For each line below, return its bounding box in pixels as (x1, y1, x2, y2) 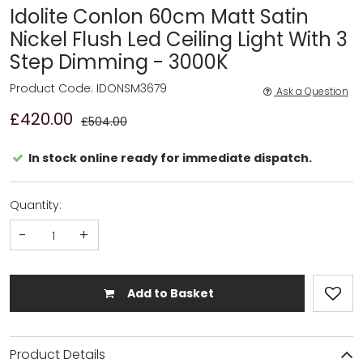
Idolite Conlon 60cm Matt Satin (10, 2, 309, 30)
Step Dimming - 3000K (10, 48, 228, 75)
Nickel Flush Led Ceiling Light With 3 (10, 25, 348, 53)
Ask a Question (275, 83, 348, 98)
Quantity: (10, 196, 62, 213)
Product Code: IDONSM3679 (10, 79, 167, 96)
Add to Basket (124, 284, 214, 301)
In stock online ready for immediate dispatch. (25, 149, 312, 166)
